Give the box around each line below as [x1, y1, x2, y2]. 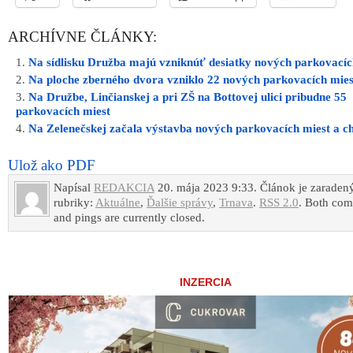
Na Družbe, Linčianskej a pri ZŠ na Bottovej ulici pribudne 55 [28, 91, 347, 104]
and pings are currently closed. [54, 211, 205, 225]
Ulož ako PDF [8, 157, 95, 174]
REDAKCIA [94, 181, 154, 195]
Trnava [219, 196, 253, 210]
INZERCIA [179, 277, 232, 289]
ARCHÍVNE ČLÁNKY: [8, 28, 157, 46]
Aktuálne [95, 196, 140, 210]
